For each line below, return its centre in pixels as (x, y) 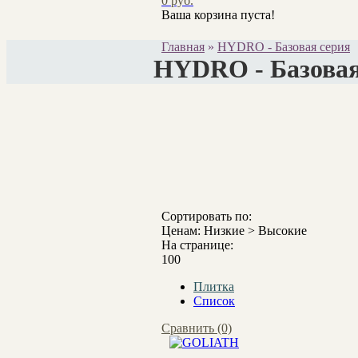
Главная (183, 46)
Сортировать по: (207, 217)
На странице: (197, 245)
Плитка (214, 287)
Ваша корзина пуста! (218, 15)
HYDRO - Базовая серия (284, 46)
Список (214, 301)
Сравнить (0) (197, 328)
